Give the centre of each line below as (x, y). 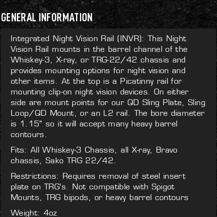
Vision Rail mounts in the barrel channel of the (99, 49)
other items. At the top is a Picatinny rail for (96, 81)
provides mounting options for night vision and (98, 70)
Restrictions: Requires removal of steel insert (98, 176)
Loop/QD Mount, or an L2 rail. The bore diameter (108, 113)
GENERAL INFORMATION (47, 17)
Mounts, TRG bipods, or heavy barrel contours (100, 197)
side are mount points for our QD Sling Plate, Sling (108, 102)
